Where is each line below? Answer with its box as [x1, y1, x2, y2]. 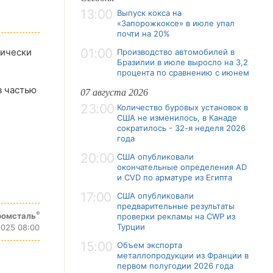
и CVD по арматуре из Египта [117, 172, 232, 182]
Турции [117, 222, 145, 232]
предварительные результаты [117, 201, 235, 211]
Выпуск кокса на [117, 8, 182, 18]
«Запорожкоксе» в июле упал [117, 18, 235, 28]
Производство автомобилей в [117, 47, 235, 57]
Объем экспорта [117, 240, 182, 250]
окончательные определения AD [117, 162, 247, 172]
